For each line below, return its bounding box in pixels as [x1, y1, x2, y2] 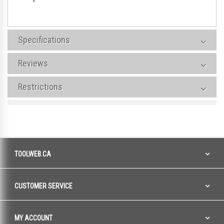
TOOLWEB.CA [14, 150, 51, 158]
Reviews [18, 58, 48, 68]
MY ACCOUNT [14, 214, 52, 222]
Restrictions [18, 81, 62, 92]
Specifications [18, 34, 70, 45]
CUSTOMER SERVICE [14, 182, 72, 190]
